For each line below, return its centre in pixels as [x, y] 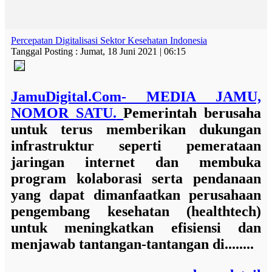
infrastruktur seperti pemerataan [136, 146]
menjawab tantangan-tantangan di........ [132, 244]
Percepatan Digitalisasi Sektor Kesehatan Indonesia [109, 40]
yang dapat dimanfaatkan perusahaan [136, 195]
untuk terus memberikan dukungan [136, 129]
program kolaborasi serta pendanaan [136, 178]
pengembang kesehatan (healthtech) [136, 211]
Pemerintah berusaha [192, 113]
